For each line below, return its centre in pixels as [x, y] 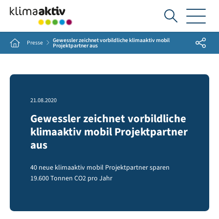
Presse [35, 43]
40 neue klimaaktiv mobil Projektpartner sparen [100, 168]
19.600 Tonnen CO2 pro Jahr [71, 179]
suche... [183, 41]
